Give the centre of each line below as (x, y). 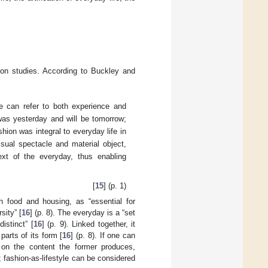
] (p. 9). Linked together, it (89, 224)
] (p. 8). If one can (103, 236)
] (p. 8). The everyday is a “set (83, 213)
